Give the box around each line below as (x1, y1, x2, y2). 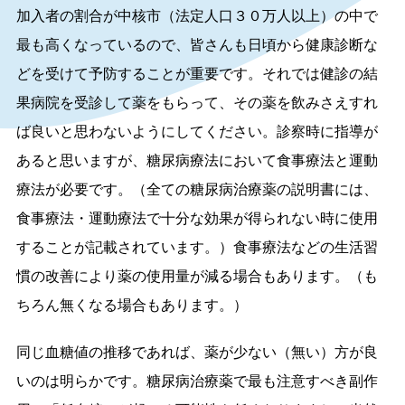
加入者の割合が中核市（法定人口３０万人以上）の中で (15, 8, 378, 24)
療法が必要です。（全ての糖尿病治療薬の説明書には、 (15, 182, 378, 197)
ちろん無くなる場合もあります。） (15, 297, 248, 313)
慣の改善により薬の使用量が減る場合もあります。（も (15, 268, 378, 284)
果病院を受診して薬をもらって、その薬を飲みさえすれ (15, 95, 378, 110)
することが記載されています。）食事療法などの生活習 (15, 240, 378, 255)
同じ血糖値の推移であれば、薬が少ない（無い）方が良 (15, 344, 378, 360)
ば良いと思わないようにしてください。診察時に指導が (15, 124, 378, 139)
